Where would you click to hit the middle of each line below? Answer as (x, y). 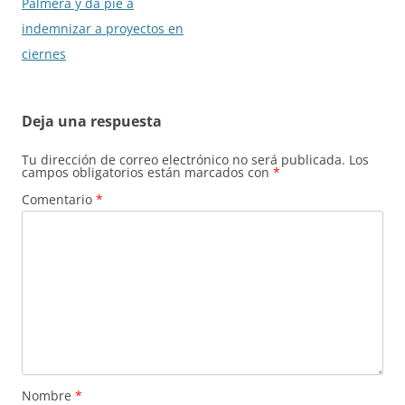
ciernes (44, 53)
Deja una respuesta (92, 121)
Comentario (59, 199)
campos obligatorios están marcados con (147, 172)
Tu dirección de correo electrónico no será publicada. (184, 159)
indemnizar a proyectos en (103, 28)
